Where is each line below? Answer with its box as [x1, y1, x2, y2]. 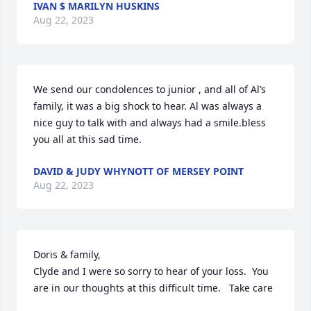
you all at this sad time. [33, 133, 142, 146]
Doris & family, [33, 248, 101, 261]
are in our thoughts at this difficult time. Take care [33, 281, 273, 294]
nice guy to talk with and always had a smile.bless [33, 116, 266, 129]
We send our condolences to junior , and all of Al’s [33, 83, 266, 96]
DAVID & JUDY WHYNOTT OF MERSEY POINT [33, 165, 244, 178]
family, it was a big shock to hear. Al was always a [33, 99, 262, 112]
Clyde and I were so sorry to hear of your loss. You [33, 264, 269, 278]
